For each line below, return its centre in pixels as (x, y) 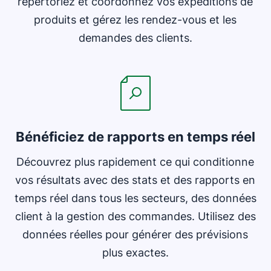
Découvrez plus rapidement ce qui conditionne (135, 162)
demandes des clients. (135, 38)
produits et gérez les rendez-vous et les (135, 20)
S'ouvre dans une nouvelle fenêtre (92, 53)
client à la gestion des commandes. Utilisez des (135, 216)
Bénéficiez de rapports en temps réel (135, 137)
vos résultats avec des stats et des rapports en (135, 180)
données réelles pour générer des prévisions (135, 234)
